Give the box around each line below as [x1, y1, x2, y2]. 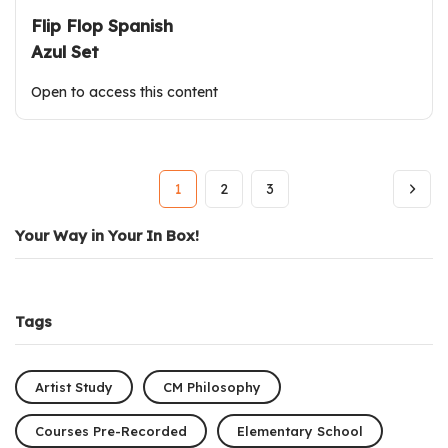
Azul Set [31, 41, 99, 63]
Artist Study [35, 378, 113, 395]
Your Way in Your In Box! [15, 226, 199, 246]
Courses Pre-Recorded [35, 422, 187, 439]
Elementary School [237, 422, 363, 439]
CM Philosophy [163, 378, 261, 395]
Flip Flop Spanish [31, 15, 173, 37]
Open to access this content [31, 83, 219, 102]
